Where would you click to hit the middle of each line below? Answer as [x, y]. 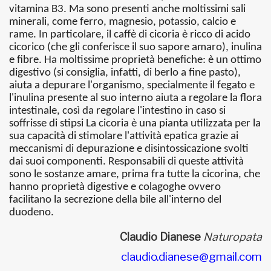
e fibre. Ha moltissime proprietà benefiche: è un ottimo [135, 60]
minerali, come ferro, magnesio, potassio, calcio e [122, 22]
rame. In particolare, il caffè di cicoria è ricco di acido [130, 35]
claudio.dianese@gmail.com [191, 257]
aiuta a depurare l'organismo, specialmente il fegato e [132, 86]
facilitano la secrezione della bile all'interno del [115, 200]
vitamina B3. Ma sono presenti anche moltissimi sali [127, 9]
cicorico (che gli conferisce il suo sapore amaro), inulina [135, 47]
